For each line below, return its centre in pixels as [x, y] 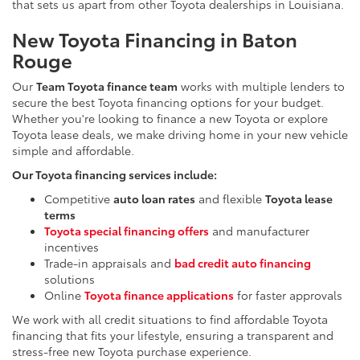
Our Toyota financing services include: [115, 174]
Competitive [79, 198]
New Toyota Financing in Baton [155, 38]
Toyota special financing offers [127, 230]
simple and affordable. [73, 150]
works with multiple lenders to [261, 86]
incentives [72, 246]
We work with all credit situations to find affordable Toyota [170, 319]
